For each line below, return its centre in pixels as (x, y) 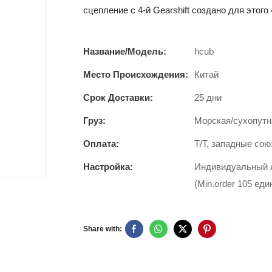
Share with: (103, 229)
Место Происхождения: (136, 74)
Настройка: (108, 166)
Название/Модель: (125, 51)
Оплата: (101, 143)
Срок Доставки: (118, 97)
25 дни (208, 97)
